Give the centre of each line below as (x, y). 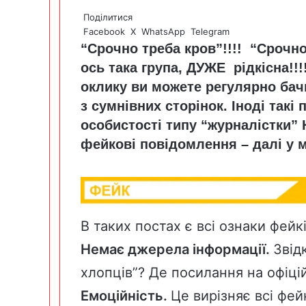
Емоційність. (126, 296)
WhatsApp (163, 31)
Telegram (210, 31)
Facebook (104, 31)
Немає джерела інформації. (177, 250)
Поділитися (108, 17)
